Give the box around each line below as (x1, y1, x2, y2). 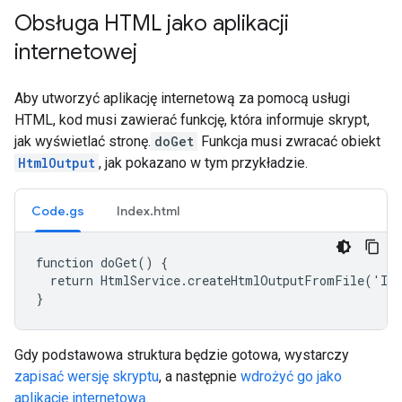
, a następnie (159, 368, 240, 385)
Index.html (117, 203, 179, 219)
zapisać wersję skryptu (14, 368, 159, 385)
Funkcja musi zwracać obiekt (197, 133, 380, 150)
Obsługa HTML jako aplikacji (14, 10, 289, 37)
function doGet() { (36, 254, 168, 271)
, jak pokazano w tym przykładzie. (99, 154, 308, 171)
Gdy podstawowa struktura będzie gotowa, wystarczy (14, 346, 349, 363)
